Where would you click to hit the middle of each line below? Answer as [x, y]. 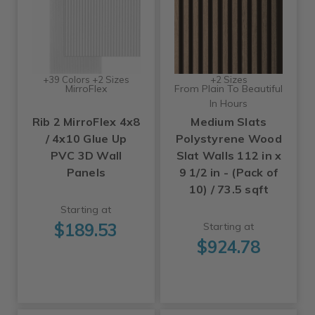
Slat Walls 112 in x [229, 156]
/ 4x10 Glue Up [86, 139]
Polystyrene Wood [229, 139]
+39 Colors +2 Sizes [86, 80]
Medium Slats [229, 122]
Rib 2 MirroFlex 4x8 [86, 122]
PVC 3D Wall [86, 156]
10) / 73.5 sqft [229, 189]
